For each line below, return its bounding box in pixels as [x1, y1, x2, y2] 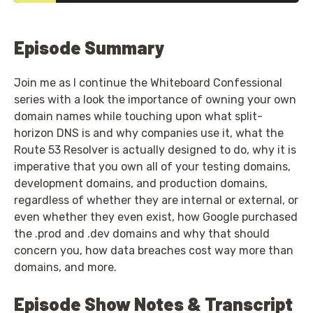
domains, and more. [14, 260, 117, 274]
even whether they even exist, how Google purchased [14, 210, 298, 224]
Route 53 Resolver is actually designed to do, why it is [14, 143, 296, 156]
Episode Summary [14, 36, 164, 58]
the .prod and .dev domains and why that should [14, 226, 270, 240]
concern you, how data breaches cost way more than [14, 243, 293, 257]
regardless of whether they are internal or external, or [14, 193, 298, 207]
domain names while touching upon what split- [14, 109, 263, 123]
